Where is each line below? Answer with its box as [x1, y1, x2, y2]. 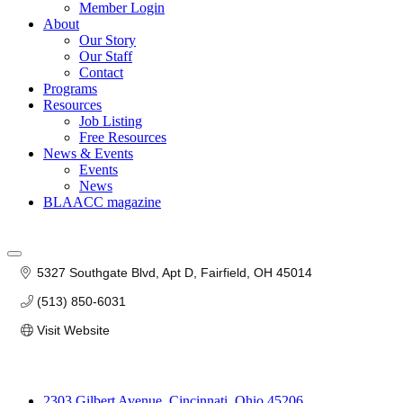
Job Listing [79, 113, 142, 129]
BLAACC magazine [43, 194, 161, 210]
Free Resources [79, 130, 166, 145]
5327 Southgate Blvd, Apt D [36, 265, 193, 280]
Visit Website [36, 323, 110, 337]
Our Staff [79, 49, 132, 64]
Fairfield [200, 265, 246, 280]
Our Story [79, 32, 136, 48]
